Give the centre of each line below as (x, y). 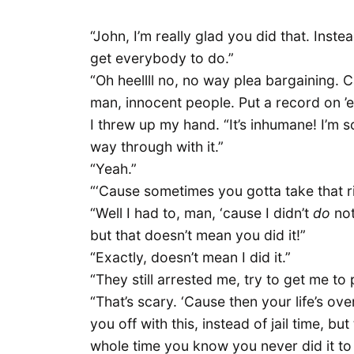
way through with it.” (157, 146)
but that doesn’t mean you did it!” (198, 235)
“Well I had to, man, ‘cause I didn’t (201, 213)
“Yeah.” (113, 168)
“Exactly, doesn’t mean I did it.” (190, 257)
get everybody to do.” (162, 58)
